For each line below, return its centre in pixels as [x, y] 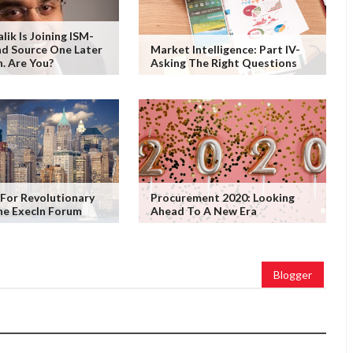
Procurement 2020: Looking [222, 198]
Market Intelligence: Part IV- [225, 50]
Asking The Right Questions [223, 63]
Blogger [293, 275]
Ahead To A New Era [203, 211]
